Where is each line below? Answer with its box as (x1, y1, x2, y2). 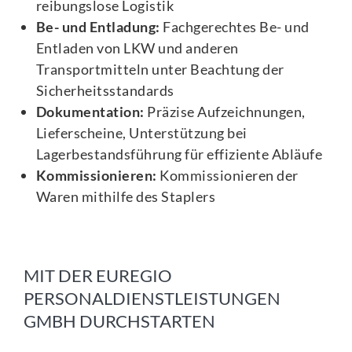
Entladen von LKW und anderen (35, 38, 239, 57)
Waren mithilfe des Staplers (35, 187, 216, 205)
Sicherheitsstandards (35, 81, 174, 99)
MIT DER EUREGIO (23, 264, 172, 286)
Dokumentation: (35, 102, 145, 120)
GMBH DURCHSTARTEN (23, 310, 215, 332)
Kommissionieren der (159, 166, 299, 184)
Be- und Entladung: (35, 17, 160, 35)
